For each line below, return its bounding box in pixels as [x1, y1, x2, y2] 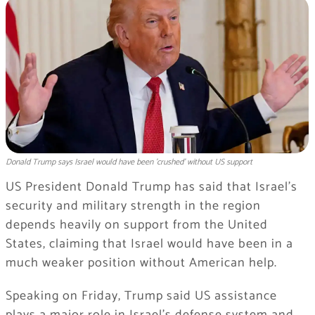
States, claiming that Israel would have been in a [5, 233, 293, 255]
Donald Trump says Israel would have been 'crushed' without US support [5, 155, 252, 169]
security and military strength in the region [5, 195, 261, 217]
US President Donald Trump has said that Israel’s [5, 176, 297, 198]
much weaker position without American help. [5, 252, 277, 274]
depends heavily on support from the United [5, 214, 268, 236]
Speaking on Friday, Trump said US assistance [5, 285, 277, 307]
